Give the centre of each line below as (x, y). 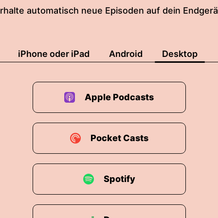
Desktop (180, 54)
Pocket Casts (119, 138)
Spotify (119, 179)
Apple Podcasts (119, 97)
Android (126, 54)
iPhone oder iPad (54, 54)
